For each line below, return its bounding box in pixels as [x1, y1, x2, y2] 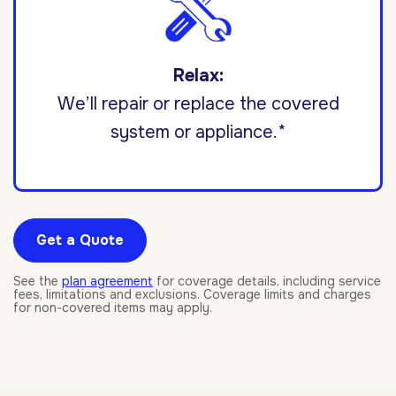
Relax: [172, 65, 224, 88]
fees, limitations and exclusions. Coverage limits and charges [13, 286, 371, 303]
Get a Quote [36, 231, 124, 250]
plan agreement [62, 273, 153, 290]
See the [13, 273, 62, 290]
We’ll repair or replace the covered [57, 93, 339, 116]
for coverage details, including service [153, 273, 381, 290]
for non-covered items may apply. [13, 300, 212, 316]
